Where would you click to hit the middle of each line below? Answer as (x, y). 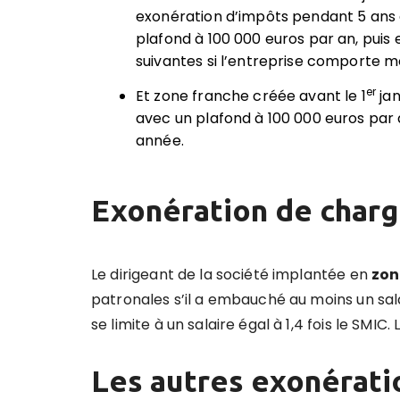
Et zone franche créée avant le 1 (251, 96)
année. (160, 141)
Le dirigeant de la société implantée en (231, 275)
